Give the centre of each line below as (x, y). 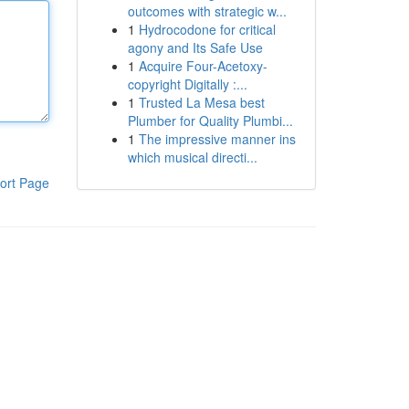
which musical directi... (192, 157)
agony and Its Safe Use (195, 47)
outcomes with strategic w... (207, 11)
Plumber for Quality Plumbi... (210, 121)
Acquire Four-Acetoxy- (203, 66)
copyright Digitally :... (187, 84)
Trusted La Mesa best (201, 102)
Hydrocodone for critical (207, 29)
